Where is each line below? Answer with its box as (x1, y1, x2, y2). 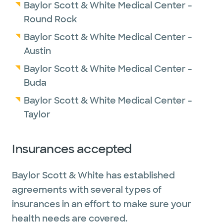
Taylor (24, 109, 51, 120)
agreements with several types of (12, 184, 162, 196)
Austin (24, 45, 51, 57)
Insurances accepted (12, 141, 132, 157)
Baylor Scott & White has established (12, 169, 175, 181)
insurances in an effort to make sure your (12, 198, 191, 210)
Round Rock (24, 13, 77, 25)
